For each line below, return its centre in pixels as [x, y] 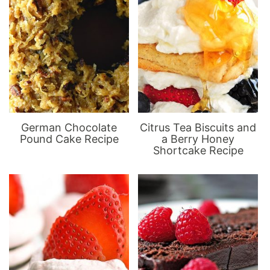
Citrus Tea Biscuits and [198, 128]
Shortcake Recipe [198, 151]
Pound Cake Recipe [69, 139]
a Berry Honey [198, 139]
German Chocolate [69, 128]
